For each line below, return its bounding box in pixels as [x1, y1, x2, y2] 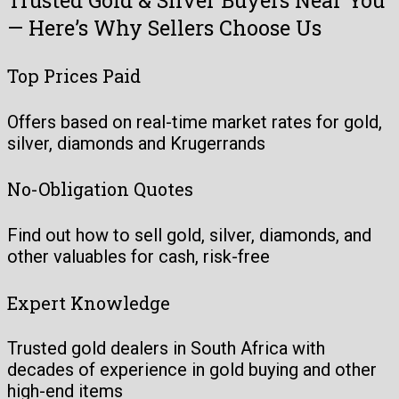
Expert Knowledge [7, 290, 170, 314]
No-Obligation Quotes [7, 177, 193, 201]
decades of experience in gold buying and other [7, 359, 377, 381]
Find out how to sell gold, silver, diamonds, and [7, 224, 371, 247]
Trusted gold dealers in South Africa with [7, 338, 325, 360]
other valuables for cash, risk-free [7, 246, 270, 268]
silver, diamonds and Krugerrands [7, 132, 265, 154]
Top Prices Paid [7, 64, 141, 88]
